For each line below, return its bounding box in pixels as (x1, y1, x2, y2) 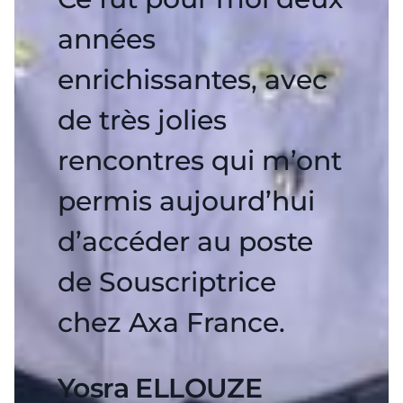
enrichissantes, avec (58, 63, 327, 96)
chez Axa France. (58, 306, 285, 339)
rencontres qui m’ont (58, 144, 342, 177)
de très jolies (58, 103, 227, 137)
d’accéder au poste (58, 225, 313, 258)
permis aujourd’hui (58, 184, 315, 218)
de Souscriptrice (58, 265, 276, 299)
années (58, 22, 156, 56)
